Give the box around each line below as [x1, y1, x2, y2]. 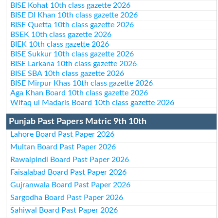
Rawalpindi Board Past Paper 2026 [10, 155, 129, 163]
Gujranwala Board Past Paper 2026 [10, 181, 131, 189]
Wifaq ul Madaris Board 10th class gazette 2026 [10, 98, 175, 107]
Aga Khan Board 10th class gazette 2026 [10, 89, 148, 97]
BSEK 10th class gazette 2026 [10, 30, 112, 38]
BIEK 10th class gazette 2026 [10, 40, 109, 48]
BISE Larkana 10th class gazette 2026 [10, 59, 137, 68]
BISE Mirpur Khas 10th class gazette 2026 [10, 79, 153, 87]
